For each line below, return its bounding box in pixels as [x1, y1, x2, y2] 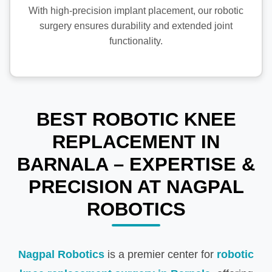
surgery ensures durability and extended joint [39, 21, 233, 32]
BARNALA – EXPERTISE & [17, 154, 255, 175]
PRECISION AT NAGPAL [28, 176, 244, 198]
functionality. [109, 36, 163, 47]
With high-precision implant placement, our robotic [29, 5, 243, 16]
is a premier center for [104, 248, 217, 261]
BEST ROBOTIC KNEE [36, 109, 236, 131]
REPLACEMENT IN [52, 131, 220, 153]
